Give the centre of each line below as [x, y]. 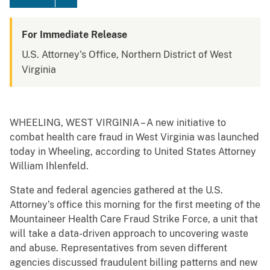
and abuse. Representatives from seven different [118, 248]
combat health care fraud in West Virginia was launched [134, 137]
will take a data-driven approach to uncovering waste [129, 234]
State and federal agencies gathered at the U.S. [116, 190]
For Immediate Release [74, 35]
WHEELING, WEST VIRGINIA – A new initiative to [118, 123]
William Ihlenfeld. [49, 166]
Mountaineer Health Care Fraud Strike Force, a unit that [134, 219]
